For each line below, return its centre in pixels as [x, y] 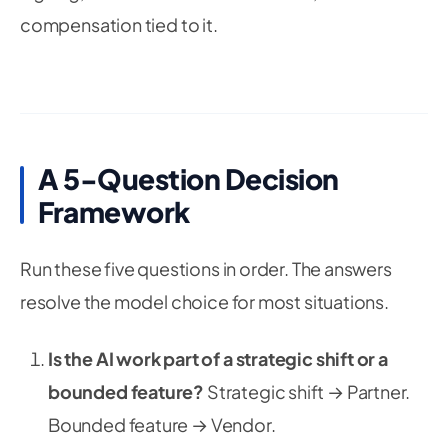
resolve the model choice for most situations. [204, 301]
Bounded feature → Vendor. [162, 424]
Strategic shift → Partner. [307, 391]
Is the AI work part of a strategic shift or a [218, 358]
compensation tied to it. [119, 24]
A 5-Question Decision [188, 178]
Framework [114, 211]
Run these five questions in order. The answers [206, 268]
